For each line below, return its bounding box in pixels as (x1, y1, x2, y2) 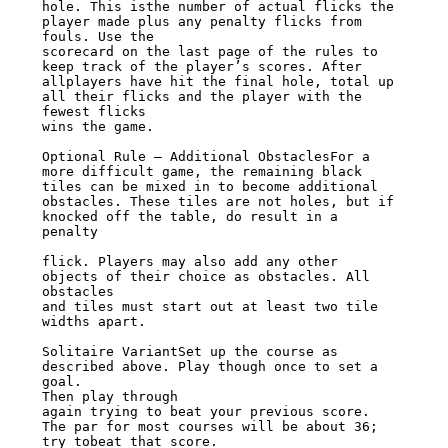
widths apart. (41, 314, 146, 330)
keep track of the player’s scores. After (41, 59, 362, 75)
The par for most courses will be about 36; (41, 419, 378, 435)
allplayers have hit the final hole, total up (41, 74, 394, 90)
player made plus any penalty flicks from (41, 14, 362, 30)
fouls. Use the (41, 29, 154, 45)
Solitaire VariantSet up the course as (41, 344, 338, 360)
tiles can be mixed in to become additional (41, 179, 378, 195)
